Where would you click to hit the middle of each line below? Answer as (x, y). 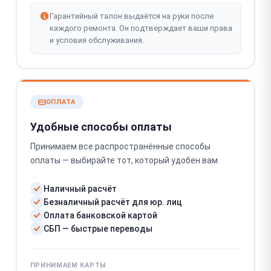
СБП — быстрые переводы (98, 229)
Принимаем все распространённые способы (120, 146)
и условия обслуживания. (96, 40)
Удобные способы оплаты (101, 127)
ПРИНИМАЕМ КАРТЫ (68, 265)
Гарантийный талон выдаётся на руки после (131, 16)
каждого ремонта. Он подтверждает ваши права (141, 28)
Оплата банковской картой (100, 215)
